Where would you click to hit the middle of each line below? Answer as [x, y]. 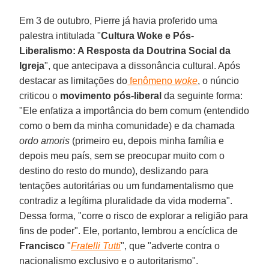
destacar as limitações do [74, 80]
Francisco [42, 246]
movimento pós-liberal [111, 95]
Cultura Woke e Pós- [148, 35]
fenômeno [151, 80]
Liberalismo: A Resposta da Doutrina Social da [125, 50]
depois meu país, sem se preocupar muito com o [122, 156]
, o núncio [219, 80]
